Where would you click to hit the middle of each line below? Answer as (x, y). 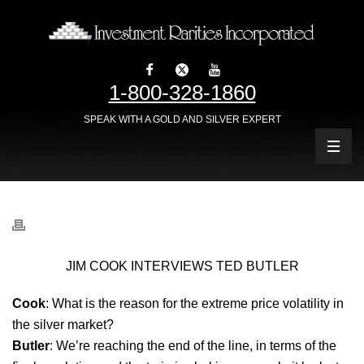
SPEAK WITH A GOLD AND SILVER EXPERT (182, 119)
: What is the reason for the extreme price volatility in (195, 303)
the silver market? (63, 324)
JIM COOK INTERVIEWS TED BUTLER (182, 266)
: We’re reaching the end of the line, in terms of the (193, 345)
